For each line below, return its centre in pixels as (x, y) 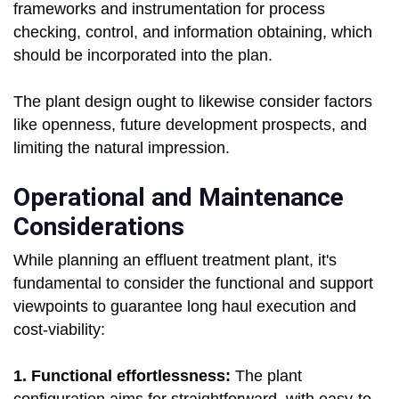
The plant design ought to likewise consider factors (193, 102)
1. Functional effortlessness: (124, 376)
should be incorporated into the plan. (143, 56)
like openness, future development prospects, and (190, 125)
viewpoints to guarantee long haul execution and (185, 307)
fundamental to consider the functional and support (193, 284)
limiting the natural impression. (122, 148)
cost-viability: (59, 330)
